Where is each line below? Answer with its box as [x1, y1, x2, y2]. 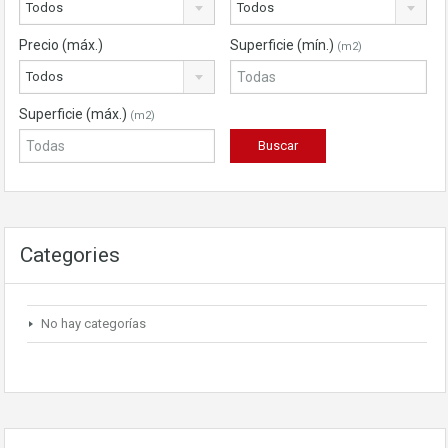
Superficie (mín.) [230, 37, 338, 53]
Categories [20, 243, 120, 267]
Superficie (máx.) [19, 106, 130, 122]
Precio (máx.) [19, 37, 103, 53]
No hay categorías [41, 316, 146, 331]
